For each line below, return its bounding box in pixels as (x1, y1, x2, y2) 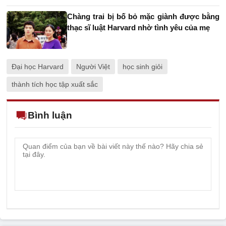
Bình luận (28, 110, 72, 121)
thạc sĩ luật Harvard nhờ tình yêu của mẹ (67, 23, 210, 32)
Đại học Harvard (12, 63, 64, 71)
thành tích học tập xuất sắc (12, 80, 98, 89)
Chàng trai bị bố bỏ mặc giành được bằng (67, 12, 219, 21)
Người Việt (76, 63, 110, 71)
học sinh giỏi (123, 63, 162, 71)
